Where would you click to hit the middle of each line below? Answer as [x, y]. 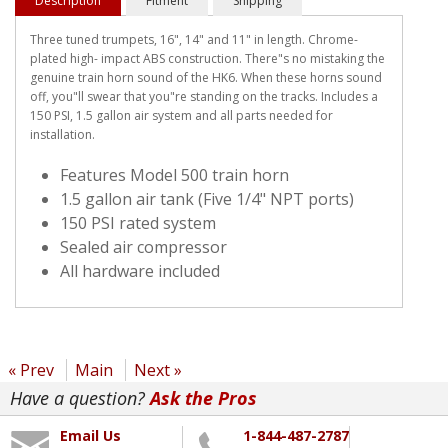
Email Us [90, 435]
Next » [158, 369]
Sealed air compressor [143, 246]
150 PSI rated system [138, 222]
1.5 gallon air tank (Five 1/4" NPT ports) [207, 198]
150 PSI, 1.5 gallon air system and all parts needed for [181, 115]
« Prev [31, 369]
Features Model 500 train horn [174, 174]
